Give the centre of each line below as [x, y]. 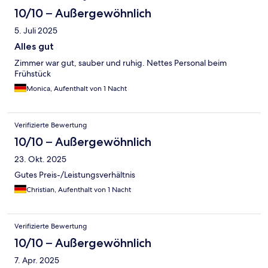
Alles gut [34, 47]
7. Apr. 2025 [37, 261]
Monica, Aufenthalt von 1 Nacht [77, 89]
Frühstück [33, 74]
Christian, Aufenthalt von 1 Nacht [79, 190]
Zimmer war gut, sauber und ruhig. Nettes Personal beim [121, 63]
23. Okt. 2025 [40, 159]
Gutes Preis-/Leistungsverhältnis [75, 175]
